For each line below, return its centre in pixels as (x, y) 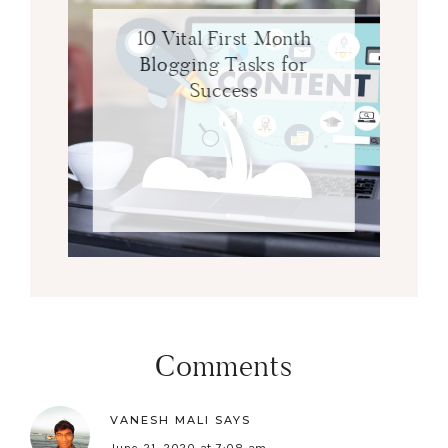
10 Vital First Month (224, 37)
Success (224, 89)
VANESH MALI (160, 420)
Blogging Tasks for (224, 63)
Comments (224, 366)
